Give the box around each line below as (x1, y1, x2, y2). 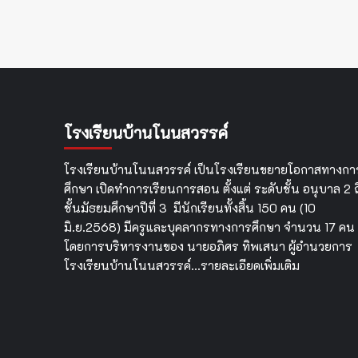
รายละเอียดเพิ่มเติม (200, 257, 300, 274)
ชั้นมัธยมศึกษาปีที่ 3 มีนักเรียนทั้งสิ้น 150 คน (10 (63, 200, 316, 217)
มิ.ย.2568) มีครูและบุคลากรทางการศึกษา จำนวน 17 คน (63, 219, 355, 236)
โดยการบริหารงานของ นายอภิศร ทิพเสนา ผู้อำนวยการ (63, 238, 352, 255)
